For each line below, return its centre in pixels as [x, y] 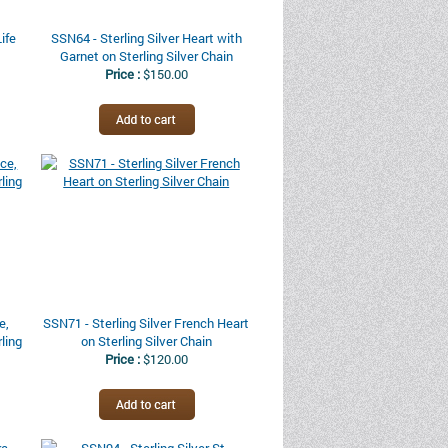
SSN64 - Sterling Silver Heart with [146, 38]
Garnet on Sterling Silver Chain [146, 56]
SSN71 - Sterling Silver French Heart [146, 323]
